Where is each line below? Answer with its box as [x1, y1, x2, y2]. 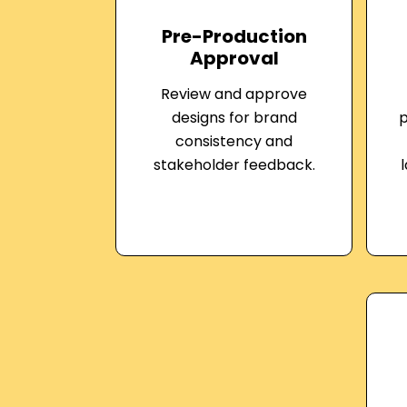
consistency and [175, 131, 293, 152]
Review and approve [161, 84, 308, 104]
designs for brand [171, 107, 297, 128]
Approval [189, 45, 279, 71]
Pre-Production [161, 24, 307, 49]
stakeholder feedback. [153, 154, 315, 175]
